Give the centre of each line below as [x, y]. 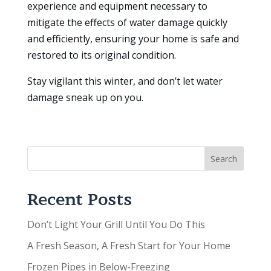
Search [224, 159]
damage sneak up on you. [85, 98]
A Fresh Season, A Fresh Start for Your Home [130, 246]
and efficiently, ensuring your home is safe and [133, 39]
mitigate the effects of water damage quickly [127, 23]
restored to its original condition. [101, 55]
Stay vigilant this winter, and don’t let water [125, 81]
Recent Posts [79, 200]
